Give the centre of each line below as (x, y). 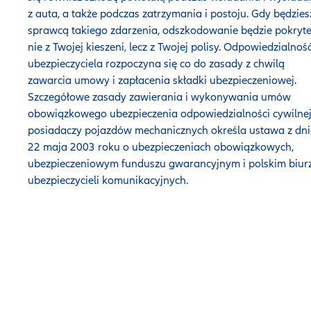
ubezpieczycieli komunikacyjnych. (109, 180)
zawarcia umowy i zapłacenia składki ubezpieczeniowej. (162, 81)
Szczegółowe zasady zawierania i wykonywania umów (159, 97)
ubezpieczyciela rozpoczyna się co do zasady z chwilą (156, 64)
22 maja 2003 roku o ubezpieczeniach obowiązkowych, (161, 147)
